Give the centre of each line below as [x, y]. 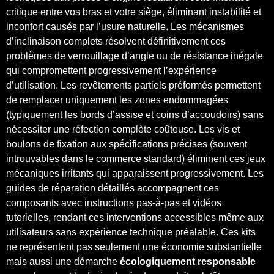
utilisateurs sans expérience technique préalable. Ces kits [131, 232]
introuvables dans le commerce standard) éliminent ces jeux [136, 158]
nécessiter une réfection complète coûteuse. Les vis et [123, 129]
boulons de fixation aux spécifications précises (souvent [127, 144]
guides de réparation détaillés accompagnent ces [113, 188]
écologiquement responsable [188, 261]
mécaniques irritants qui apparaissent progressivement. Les [135, 173]
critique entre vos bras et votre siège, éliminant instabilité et [134, 12]
